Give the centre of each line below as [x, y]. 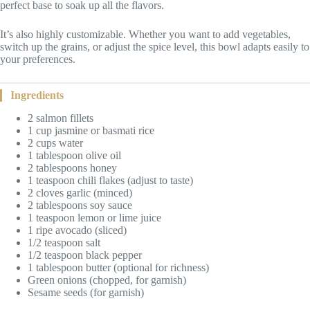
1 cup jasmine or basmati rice [91, 130]
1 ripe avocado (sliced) [77, 230]
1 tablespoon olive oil [74, 155]
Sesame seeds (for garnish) [86, 292]
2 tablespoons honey [72, 167]
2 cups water [55, 143]
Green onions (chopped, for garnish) [107, 280]
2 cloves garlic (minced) [80, 192]
